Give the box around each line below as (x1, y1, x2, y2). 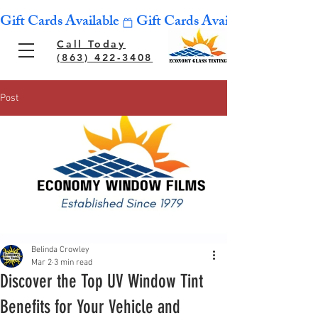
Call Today (57, 38, 126, 50)
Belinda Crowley (31, 245, 89, 255)
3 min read (54, 258, 92, 268)
